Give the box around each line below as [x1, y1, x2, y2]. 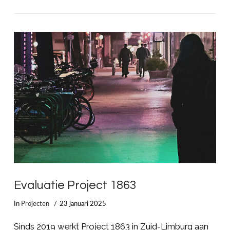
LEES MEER [93, 28, 136, 36]
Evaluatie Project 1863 [13, 179, 137, 191]
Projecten [21, 201, 49, 207]
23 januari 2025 [60, 201, 107, 207]
